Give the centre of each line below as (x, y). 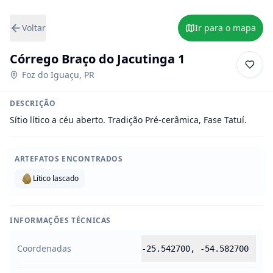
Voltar (34, 28)
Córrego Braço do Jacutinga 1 (97, 59)
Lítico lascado (56, 178)
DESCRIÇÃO (33, 103)
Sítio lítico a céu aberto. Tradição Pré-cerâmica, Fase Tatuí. (128, 120)
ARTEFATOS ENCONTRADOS (69, 159)
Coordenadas (44, 248)
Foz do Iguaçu (51, 75)
